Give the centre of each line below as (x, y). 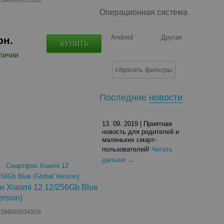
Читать (162, 149)
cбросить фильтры (144, 70)
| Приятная (155, 124)
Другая (172, 37)
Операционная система (144, 12)
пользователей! (127, 149)
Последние (124, 97)
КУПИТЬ (74, 43)
